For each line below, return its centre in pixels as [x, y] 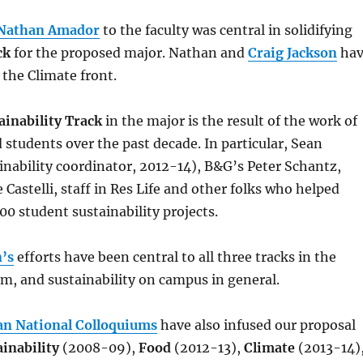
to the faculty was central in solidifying [226, 30]
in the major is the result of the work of [229, 121]
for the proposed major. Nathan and [129, 53]
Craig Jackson [292, 53]
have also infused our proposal [256, 325]
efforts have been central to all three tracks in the [175, 257]
